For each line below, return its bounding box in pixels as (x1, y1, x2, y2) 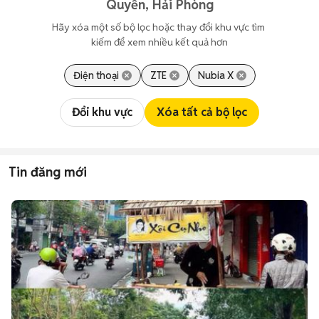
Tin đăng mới (9, 164, 87, 180)
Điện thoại (73, 69, 119, 82)
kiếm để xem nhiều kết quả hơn (91, 36, 228, 48)
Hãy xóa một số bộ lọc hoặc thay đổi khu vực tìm (52, 21, 267, 33)
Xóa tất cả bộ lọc (157, 105, 247, 120)
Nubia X (197, 69, 234, 82)
